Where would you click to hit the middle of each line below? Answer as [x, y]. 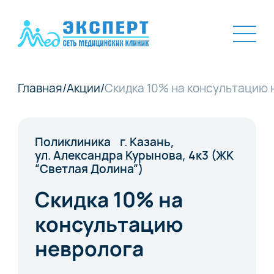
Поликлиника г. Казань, [105, 142]
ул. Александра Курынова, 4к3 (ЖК [135, 155]
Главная [40, 88]
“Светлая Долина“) [89, 168]
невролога [90, 248]
